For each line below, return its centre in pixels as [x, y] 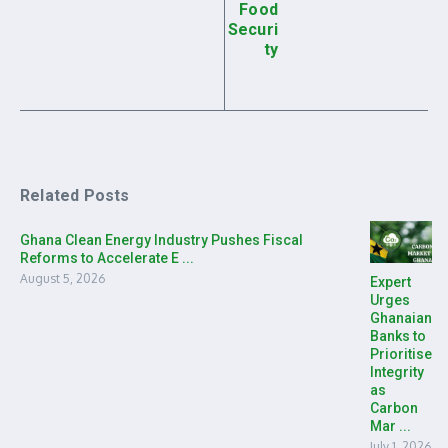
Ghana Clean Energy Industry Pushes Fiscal [161, 240]
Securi [252, 30]
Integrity [397, 371]
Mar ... [390, 425]
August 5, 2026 [62, 279]
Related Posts [75, 196]
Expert [390, 281]
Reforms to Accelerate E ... [107, 258]
